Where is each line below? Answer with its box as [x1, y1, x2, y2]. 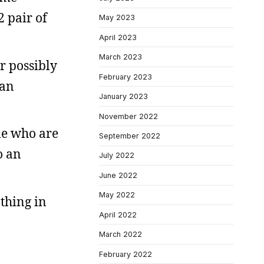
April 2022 [99, 210, 137, 219]
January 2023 [99, 92, 148, 101]
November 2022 [99, 111, 158, 121]
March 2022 [99, 230, 142, 239]
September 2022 [99, 131, 160, 140]
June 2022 [99, 170, 137, 180]
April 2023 [99, 32, 137, 42]
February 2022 [99, 249, 152, 259]
